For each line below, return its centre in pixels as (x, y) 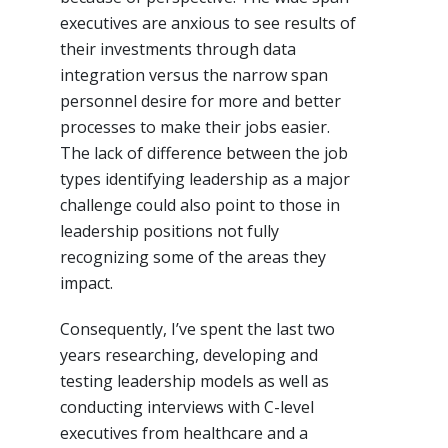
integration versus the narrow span (194, 74)
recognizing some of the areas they (193, 256)
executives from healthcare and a (184, 432)
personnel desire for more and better (200, 100)
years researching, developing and (189, 354)
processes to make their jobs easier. (195, 126)
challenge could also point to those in (200, 204)
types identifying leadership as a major (205, 178)
